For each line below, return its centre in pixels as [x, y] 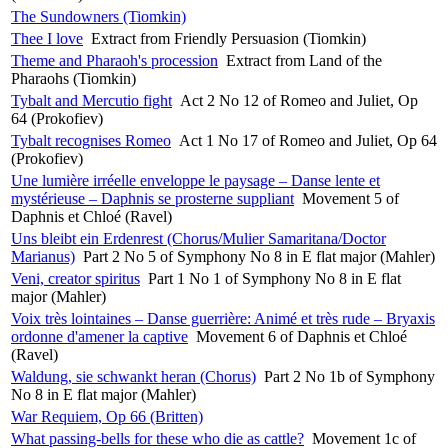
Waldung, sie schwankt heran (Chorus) [133, 376]
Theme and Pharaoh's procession [114, 60]
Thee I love [47, 38]
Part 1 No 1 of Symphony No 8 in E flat [274, 278]
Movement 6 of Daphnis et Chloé [301, 336]
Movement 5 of [350, 198]
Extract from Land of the [304, 60]
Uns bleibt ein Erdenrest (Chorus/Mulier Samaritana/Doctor [198, 238]
